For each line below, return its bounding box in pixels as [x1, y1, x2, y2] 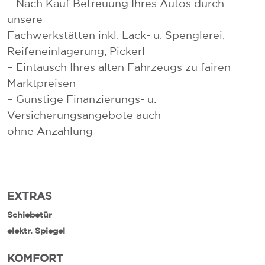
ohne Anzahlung [7, 125, 93, 137]
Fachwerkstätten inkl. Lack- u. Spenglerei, [7, 29, 225, 41]
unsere [7, 13, 43, 25]
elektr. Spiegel [7, 227, 65, 235]
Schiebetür [7, 210, 52, 219]
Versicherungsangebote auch [7, 109, 161, 121]
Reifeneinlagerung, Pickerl [7, 45, 145, 57]
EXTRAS [7, 190, 52, 202]
